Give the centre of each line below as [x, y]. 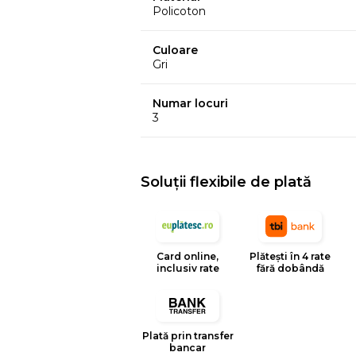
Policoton [180, 11]
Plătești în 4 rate [290, 256]
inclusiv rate [188, 268]
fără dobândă [290, 268]
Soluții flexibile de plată [226, 182]
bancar [188, 347]
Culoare [176, 50]
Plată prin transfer [188, 335]
